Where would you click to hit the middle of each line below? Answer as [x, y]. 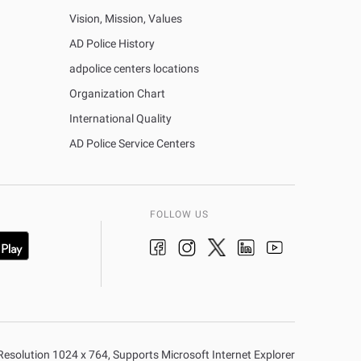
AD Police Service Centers [132, 144]
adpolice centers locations [134, 69]
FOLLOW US [179, 215]
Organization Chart [117, 94]
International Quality [120, 119]
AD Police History [112, 44]
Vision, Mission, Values [126, 19]
